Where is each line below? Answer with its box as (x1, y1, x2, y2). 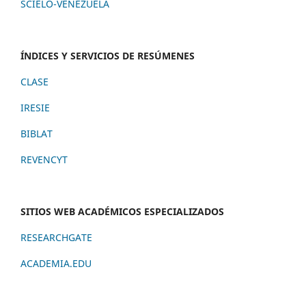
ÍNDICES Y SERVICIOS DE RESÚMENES (20, 49, 195, 63)
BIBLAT (20, 127, 53, 141)
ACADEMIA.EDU (20, 257, 92, 270)
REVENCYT (20, 153, 68, 167)
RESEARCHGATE (20, 231, 92, 245)
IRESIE (20, 101, 50, 115)
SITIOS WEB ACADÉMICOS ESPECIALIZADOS (20, 205, 224, 219)
